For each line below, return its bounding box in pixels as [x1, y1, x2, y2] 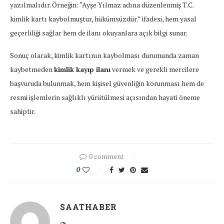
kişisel [92, 78, 113, 88]
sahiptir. [10, 106, 35, 116]
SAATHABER [60, 201, 117, 212]
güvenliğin [113, 78, 146, 88]
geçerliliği [10, 27, 42, 37]
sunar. [169, 27, 187, 37]
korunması [146, 78, 181, 88]
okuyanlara [102, 27, 139, 37]
